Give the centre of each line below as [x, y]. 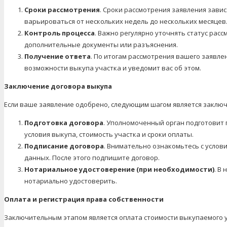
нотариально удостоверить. [71, 181]
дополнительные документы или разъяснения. [101, 44]
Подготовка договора [64, 122]
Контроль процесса [60, 33]
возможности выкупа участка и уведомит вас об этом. [113, 68]
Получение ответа [58, 56]
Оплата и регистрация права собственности [84, 199]
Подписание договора [64, 146]
